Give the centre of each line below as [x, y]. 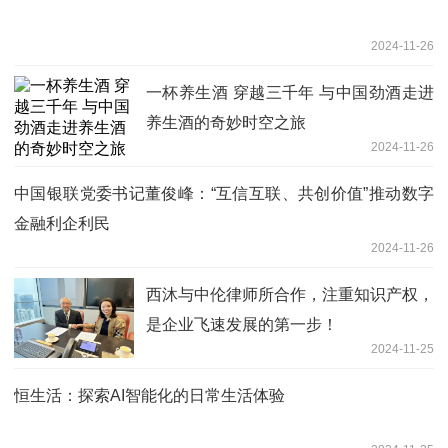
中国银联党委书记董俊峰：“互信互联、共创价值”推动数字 [224, 193]
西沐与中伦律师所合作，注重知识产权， [290, 294]
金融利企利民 [62, 223]
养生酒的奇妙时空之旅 [226, 122]
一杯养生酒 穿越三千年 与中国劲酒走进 [290, 92]
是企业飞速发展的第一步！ [242, 324]
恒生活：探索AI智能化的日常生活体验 [149, 395]
